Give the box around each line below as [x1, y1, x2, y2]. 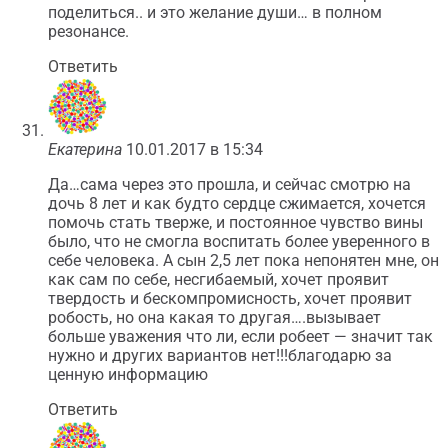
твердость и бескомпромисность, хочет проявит [48, 289, 412, 308]
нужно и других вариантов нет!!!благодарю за [48, 346, 392, 365]
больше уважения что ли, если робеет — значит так [48, 327, 433, 346]
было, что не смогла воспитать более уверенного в [48, 232, 430, 251]
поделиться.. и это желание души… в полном [48, 3, 382, 22]
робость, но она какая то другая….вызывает [48, 308, 381, 327]
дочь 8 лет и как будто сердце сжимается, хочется [48, 194, 426, 213]
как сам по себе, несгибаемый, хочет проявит [48, 270, 389, 289]
